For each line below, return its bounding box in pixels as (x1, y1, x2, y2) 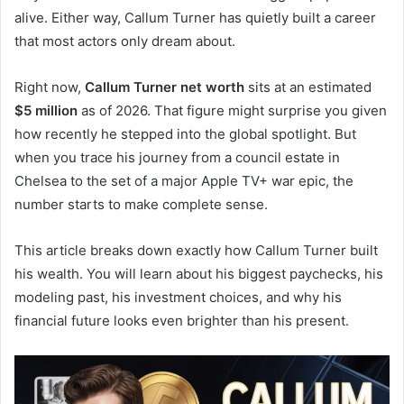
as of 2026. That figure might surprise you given (78, 102, 387, 120)
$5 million (14, 102, 78, 120)
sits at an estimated (244, 78, 372, 96)
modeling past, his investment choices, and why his (14, 289, 342, 307)
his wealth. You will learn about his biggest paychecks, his (14, 265, 383, 283)
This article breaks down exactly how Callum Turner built (14, 242, 378, 260)
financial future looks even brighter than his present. (14, 312, 349, 330)
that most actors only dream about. (14, 32, 235, 50)
